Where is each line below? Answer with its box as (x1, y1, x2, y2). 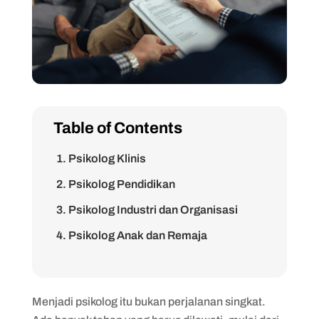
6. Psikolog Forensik (56, 280, 164, 293)
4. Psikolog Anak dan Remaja (56, 229, 207, 241)
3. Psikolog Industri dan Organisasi (56, 203, 238, 216)
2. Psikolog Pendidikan (56, 177, 175, 190)
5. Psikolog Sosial (56, 254, 150, 267)
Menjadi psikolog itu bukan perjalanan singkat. (31, 295, 266, 308)
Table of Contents (53, 119, 182, 137)
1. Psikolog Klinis (56, 152, 146, 164)
